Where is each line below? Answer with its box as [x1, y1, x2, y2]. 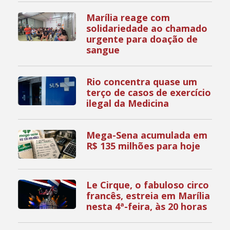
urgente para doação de [86, 32, 198, 45]
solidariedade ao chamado [86, 22, 208, 34]
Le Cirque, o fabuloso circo [86, 179, 209, 191]
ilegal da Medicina [86, 97, 169, 109]
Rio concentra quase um [86, 75, 198, 88]
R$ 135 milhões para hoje [86, 139, 203, 152]
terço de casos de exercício [86, 86, 212, 99]
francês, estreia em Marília [86, 189, 210, 202]
